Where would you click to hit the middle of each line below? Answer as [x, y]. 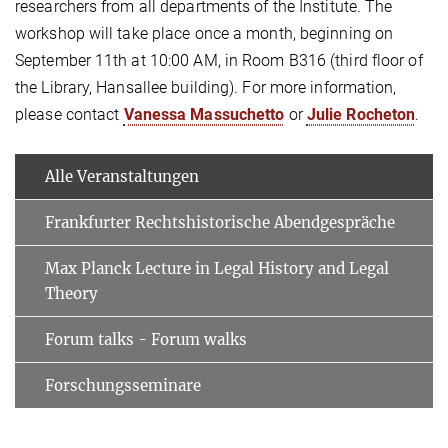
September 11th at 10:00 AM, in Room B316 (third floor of [219, 61]
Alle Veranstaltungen [122, 177]
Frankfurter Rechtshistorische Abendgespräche [220, 223]
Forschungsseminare [123, 386]
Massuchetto [237, 115]
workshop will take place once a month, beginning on [204, 34]
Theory [71, 294]
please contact [69, 115]
